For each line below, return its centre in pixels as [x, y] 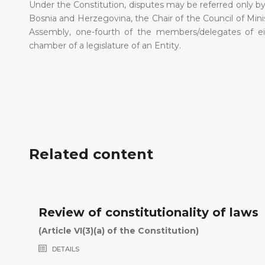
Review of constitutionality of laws [148, 212]
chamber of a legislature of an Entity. [105, 45]
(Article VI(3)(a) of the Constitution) [118, 230]
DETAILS [64, 249]
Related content [91, 154]
